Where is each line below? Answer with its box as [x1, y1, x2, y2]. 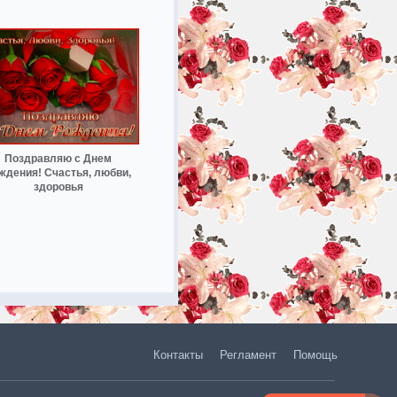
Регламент [219, 348, 276, 362]
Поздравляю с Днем [4, 152, 112, 165]
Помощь [292, 348, 338, 362]
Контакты [152, 348, 203, 362]
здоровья [33, 180, 83, 193]
